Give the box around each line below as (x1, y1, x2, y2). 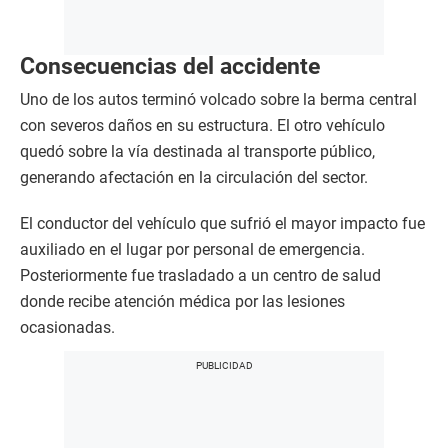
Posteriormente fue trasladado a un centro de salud (20, 265, 381, 285)
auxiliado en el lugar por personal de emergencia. (20, 239, 365, 259)
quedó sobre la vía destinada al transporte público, (20, 141, 375, 161)
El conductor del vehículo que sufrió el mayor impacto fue (20, 213, 425, 233)
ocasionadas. (20, 317, 115, 337)
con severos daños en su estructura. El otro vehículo (20, 115, 385, 135)
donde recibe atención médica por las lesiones (20, 291, 345, 311)
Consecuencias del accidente (20, 52, 320, 79)
